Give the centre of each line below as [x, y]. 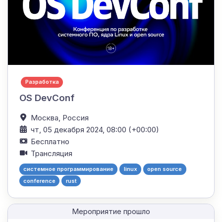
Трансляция [51, 153]
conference [39, 181]
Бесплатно [50, 141]
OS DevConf [47, 98]
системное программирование [68, 169]
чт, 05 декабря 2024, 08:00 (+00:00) [95, 129]
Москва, [46, 117]
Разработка [42, 82]
